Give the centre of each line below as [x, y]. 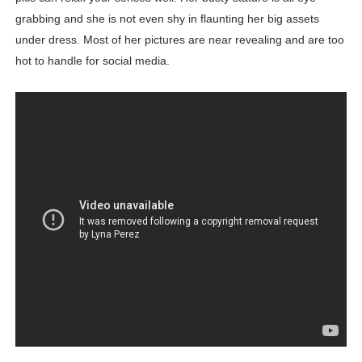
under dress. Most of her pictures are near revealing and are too [179, 40]
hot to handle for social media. [92, 61]
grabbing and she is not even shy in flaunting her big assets [167, 19]
